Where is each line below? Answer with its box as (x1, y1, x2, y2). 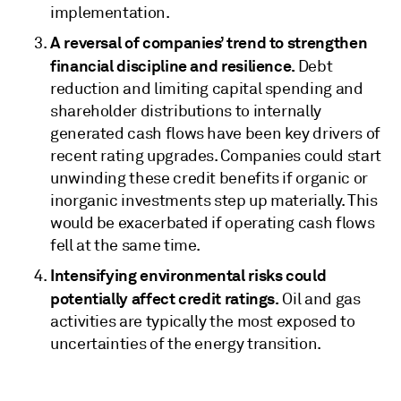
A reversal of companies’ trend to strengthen (50, 32, 368, 53)
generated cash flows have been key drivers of (50, 124, 380, 143)
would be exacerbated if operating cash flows (50, 213, 375, 233)
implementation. (50, 3, 170, 22)
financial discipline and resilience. (50, 55, 298, 76)
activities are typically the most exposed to (50, 311, 355, 331)
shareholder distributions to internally (50, 101, 321, 121)
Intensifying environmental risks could (50, 265, 327, 286)
